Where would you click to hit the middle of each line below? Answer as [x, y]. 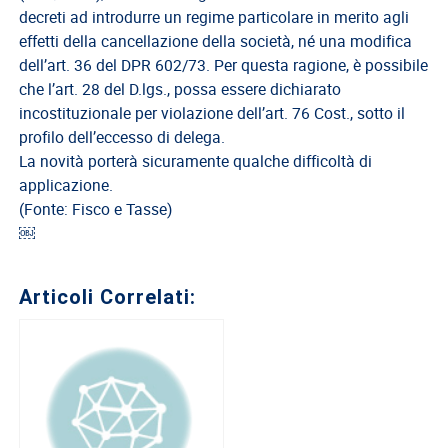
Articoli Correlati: [108, 297]
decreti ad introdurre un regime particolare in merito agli [214, 17]
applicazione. [66, 185]
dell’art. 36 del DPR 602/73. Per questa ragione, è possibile [224, 65]
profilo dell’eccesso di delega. [122, 137]
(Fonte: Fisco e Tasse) [96, 209]
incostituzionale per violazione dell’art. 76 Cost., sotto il [212, 113]
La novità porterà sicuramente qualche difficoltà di [196, 161]
